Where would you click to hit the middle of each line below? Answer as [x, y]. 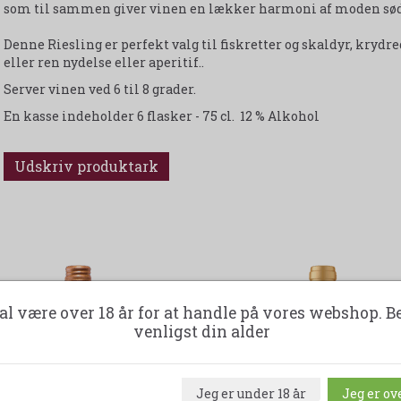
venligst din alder [202, 332]
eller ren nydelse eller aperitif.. [103, 63]
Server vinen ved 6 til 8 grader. [99, 90]
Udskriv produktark [86, 166]
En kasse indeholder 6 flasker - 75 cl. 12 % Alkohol [161, 116]
